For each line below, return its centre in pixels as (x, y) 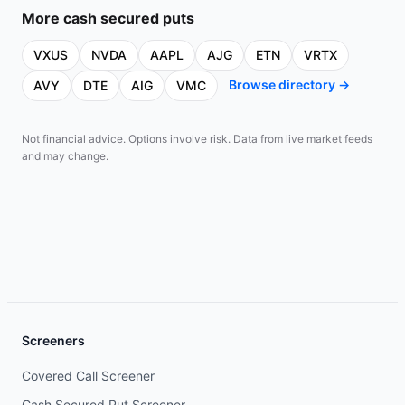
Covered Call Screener (88, 376)
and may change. (65, 156)
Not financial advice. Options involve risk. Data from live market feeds (197, 139)
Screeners (53, 340)
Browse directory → (289, 85)
